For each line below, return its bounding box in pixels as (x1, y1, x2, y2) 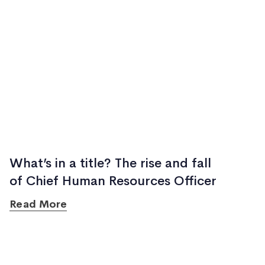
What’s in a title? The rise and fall (9, 155, 212, 172)
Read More (9, 198, 67, 211)
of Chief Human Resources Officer (9, 173, 217, 189)
